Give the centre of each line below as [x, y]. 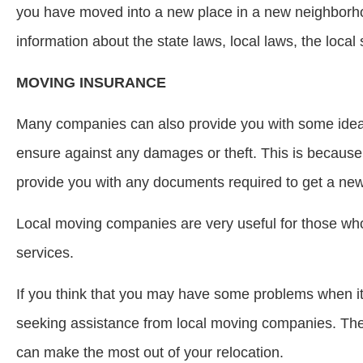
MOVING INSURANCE [91, 83]
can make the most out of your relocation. [150, 352]
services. [45, 253]
